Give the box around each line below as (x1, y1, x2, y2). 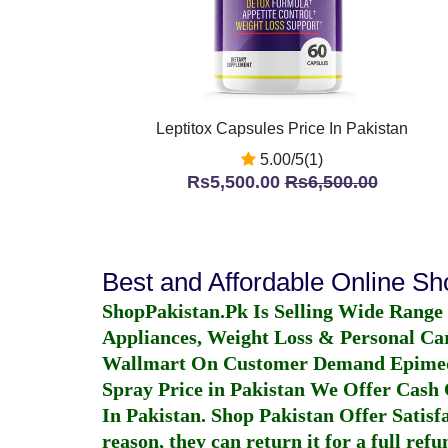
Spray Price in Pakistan (102, 378, 305, 400)
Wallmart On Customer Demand (102, 352, 390, 374)
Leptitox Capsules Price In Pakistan (156, 120, 408, 137)
